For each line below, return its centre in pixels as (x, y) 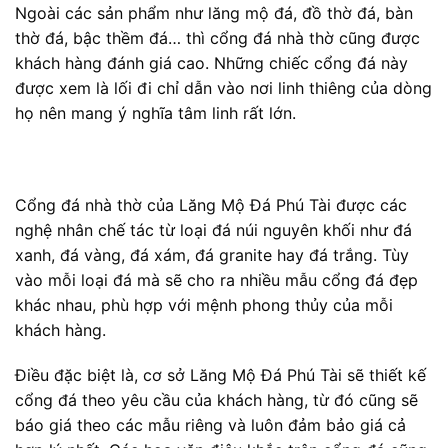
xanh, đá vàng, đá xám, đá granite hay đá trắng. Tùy (212, 254)
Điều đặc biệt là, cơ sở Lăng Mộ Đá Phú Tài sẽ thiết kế (220, 375)
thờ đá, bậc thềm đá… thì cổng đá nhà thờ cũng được (217, 37)
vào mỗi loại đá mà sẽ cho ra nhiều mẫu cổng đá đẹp (216, 279)
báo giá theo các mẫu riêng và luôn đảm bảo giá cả (210, 425)
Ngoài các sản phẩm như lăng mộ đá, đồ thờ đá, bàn (214, 12)
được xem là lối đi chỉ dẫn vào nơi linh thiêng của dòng (223, 87)
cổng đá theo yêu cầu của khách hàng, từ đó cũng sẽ (216, 400)
